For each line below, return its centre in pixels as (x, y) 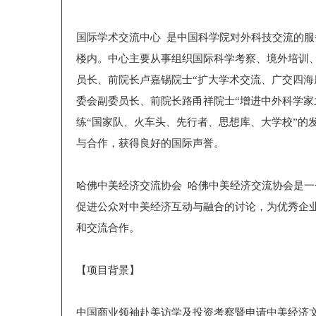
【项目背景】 (108, 270)
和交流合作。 (108, 228)
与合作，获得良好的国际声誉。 (150, 143)
